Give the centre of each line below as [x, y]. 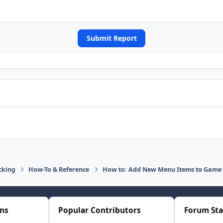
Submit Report [111, 38]
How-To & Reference [59, 169]
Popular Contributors [100, 211]
